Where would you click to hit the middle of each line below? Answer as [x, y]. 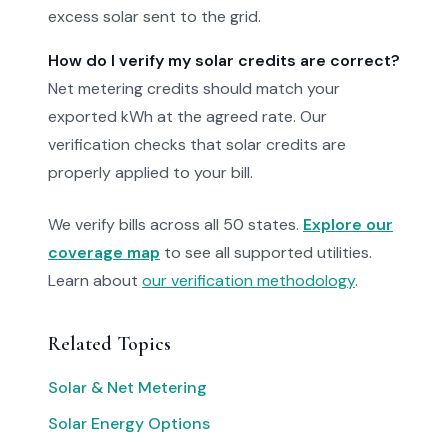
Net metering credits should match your [194, 88]
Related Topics [109, 344]
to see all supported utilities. [266, 252]
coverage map [104, 252]
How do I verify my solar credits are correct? [224, 60]
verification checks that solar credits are [197, 144]
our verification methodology [248, 280]
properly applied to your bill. [150, 172]
